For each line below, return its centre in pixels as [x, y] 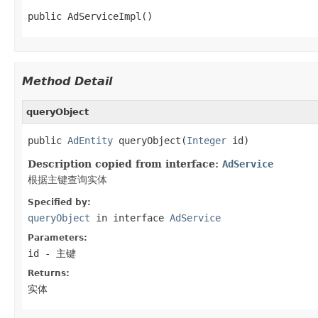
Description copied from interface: [125, 164]
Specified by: [59, 202]
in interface [130, 218]
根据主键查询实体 [67, 179]
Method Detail [67, 81]
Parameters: [57, 237]
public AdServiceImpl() [90, 16]
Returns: [49, 273]
